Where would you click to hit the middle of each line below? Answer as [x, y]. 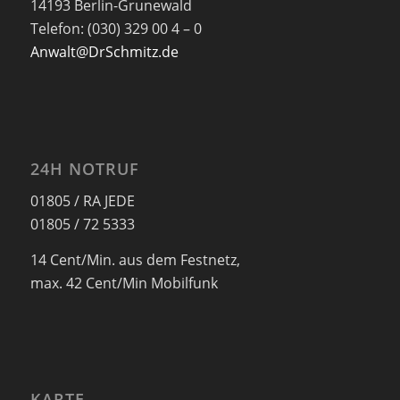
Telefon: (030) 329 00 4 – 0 [116, 29]
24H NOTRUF [84, 168]
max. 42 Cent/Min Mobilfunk [124, 283]
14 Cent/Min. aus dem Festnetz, [135, 259]
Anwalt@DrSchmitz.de [104, 52]
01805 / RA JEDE [82, 201]
